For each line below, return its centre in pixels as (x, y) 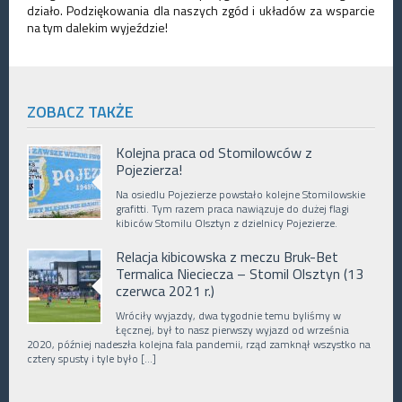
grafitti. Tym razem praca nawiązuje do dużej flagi (232, 209)
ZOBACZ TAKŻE (80, 112)
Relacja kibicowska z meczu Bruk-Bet (227, 257)
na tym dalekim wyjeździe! (97, 28)
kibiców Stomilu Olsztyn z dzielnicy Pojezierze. (227, 223)
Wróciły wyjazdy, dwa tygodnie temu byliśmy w (228, 316)
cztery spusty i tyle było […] (92, 359)
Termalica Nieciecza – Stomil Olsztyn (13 (240, 274)
